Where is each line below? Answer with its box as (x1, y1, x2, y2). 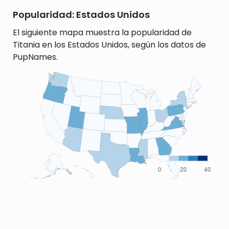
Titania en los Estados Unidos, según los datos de (13, 39, 206, 51)
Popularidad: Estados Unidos (13, 8, 150, 21)
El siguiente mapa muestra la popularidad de (13, 27, 192, 38)
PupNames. (13, 51, 58, 63)
